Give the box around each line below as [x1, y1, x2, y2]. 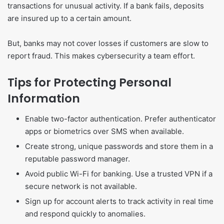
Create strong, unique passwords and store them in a [25, 141, 213, 151]
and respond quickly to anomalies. [25, 208, 145, 218]
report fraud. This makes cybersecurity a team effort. [7, 51, 195, 61]
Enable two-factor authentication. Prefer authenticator [25, 113, 216, 123]
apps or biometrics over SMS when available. [25, 126, 184, 136]
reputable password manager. [25, 153, 130, 163]
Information [7, 90, 80, 107]
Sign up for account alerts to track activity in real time [25, 196, 213, 206]
